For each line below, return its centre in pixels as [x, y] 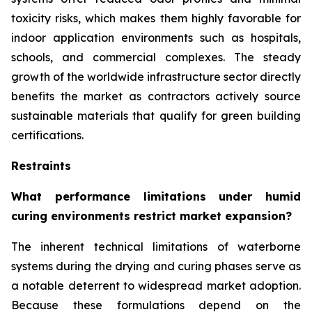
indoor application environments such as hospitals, [156, 38]
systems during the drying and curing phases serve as [156, 266]
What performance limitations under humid [156, 197]
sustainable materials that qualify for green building [156, 116]
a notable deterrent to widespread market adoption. [156, 286]
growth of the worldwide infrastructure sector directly [156, 77]
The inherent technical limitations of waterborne [156, 247]
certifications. [47, 135]
